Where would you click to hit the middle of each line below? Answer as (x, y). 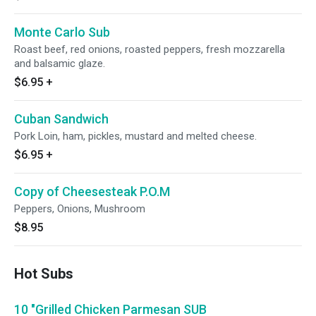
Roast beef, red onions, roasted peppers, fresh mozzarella (150, 49)
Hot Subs (44, 274)
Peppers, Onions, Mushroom (80, 209)
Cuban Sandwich (61, 119)
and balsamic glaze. (60, 63)
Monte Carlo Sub (62, 32)
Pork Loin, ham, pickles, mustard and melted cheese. (135, 136)
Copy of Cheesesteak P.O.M (92, 192)
